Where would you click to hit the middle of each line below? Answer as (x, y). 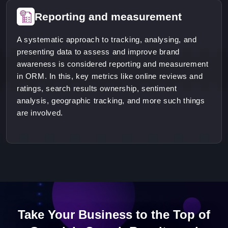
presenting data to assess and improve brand (98, 52)
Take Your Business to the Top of (114, 215)
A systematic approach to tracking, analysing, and (107, 40)
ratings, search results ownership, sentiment (97, 89)
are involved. (40, 113)
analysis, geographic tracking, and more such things (111, 101)
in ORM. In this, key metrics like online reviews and (110, 76)
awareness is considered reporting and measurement (113, 64)
